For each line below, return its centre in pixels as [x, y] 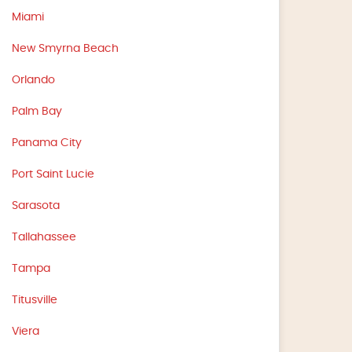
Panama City [47, 143]
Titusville [35, 300]
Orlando [34, 80]
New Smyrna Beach [66, 48]
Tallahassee [44, 237]
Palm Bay [37, 111]
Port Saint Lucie [53, 174]
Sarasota [36, 205]
